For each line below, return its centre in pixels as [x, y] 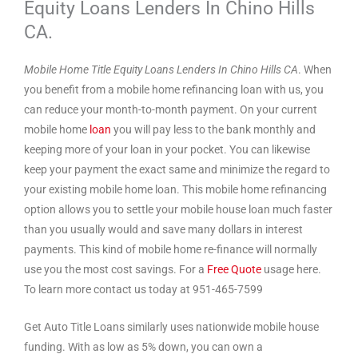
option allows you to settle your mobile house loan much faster [178, 209]
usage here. [291, 269]
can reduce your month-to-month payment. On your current [171, 109]
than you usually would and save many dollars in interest [163, 229]
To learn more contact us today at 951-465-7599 [143, 289]
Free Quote [234, 269]
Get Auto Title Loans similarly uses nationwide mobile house [171, 326]
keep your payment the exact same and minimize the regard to [177, 169]
